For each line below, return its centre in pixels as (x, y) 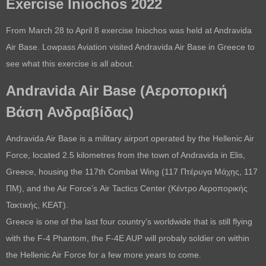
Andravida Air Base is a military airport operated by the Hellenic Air (130, 138)
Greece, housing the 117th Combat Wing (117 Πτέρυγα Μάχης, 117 (132, 171)
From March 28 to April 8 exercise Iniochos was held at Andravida (129, 30)
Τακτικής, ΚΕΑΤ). (37, 205)
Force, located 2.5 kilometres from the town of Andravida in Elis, (126, 155)
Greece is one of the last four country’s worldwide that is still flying (129, 221)
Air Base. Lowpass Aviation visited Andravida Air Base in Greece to (130, 47)
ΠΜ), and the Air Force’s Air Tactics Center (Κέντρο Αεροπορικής (127, 188)
